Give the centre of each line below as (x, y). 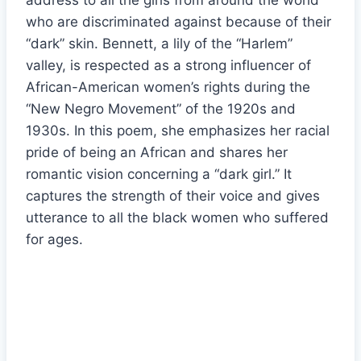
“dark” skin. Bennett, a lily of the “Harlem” (159, 44)
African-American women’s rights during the (168, 87)
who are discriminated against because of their (178, 22)
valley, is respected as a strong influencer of (168, 66)
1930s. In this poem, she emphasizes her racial (178, 131)
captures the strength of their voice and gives (173, 196)
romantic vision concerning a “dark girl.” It (159, 174)
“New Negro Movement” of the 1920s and (161, 109)
